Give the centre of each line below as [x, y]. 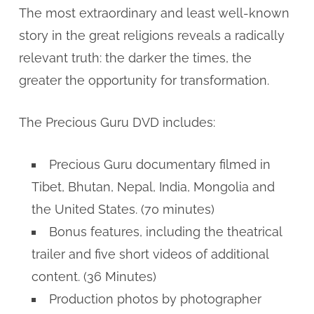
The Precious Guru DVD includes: [117, 122]
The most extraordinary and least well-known [154, 13]
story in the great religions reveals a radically [151, 35]
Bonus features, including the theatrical [165, 231]
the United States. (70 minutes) [123, 209]
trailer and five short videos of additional [150, 254]
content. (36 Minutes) [94, 276]
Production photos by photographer [155, 299]
